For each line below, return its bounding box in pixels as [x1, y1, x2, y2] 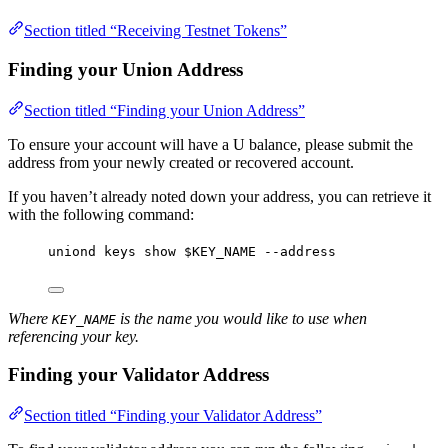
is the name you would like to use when [116, 309, 367, 327]
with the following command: [8, 205, 194, 223]
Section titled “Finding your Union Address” [24, 101, 305, 119]
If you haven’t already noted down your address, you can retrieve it [8, 187, 431, 205]
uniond [48, 243, 96, 259]
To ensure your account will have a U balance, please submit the [8, 135, 413, 153]
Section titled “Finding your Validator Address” [24, 407, 322, 425]
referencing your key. [8, 327, 139, 345]
